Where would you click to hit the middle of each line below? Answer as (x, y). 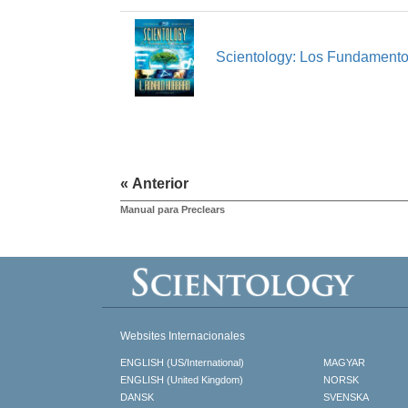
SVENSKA (347, 398)
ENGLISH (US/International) (182, 363)
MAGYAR (345, 363)
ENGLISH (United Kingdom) (182, 380)
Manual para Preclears (173, 210)
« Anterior (154, 184)
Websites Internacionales (183, 337)
